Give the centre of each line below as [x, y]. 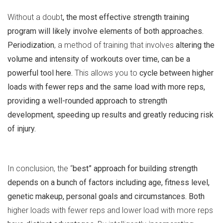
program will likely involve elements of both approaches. [106, 31]
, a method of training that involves [115, 45]
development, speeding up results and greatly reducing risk [111, 115]
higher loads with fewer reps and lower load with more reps [110, 211]
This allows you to [106, 73]
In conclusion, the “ [40, 169]
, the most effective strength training [126, 17]
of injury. [22, 129]
